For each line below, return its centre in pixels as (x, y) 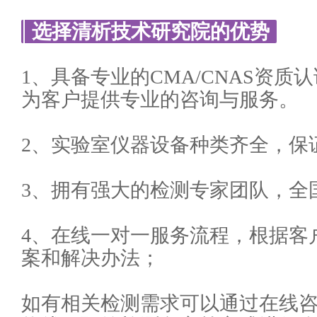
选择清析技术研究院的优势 (151, 32)
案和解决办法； (91, 258)
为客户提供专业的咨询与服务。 (160, 100)
